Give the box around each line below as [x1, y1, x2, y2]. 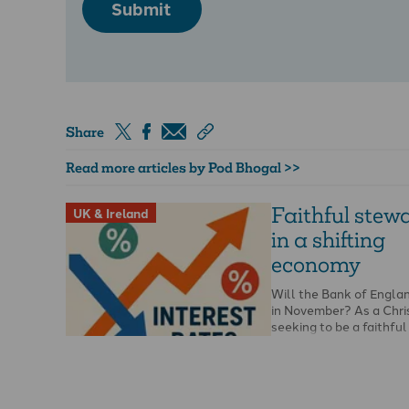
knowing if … [271, 332, 342, 351]
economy [271, 249, 361, 278]
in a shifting [271, 225, 385, 254]
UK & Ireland [73, 204, 149, 223]
